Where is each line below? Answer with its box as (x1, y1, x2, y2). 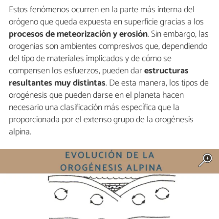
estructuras (144, 63, 189, 78)
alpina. (9, 124, 31, 139)
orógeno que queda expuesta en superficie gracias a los (9, 14, 204, 29)
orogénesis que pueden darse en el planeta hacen (9, 88, 184, 103)
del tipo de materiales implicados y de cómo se (9, 51, 172, 66)
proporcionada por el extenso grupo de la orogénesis (9, 112, 194, 127)
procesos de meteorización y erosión (9, 26, 148, 42)
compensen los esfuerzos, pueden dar (9, 63, 144, 78)
